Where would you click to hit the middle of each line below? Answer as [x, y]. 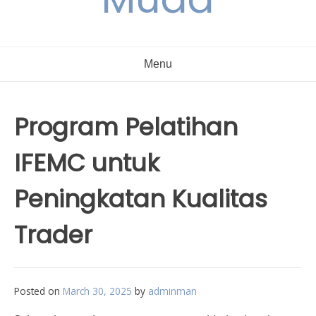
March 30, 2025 [97, 291]
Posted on [38, 291]
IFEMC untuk [87, 163]
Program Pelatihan [126, 127]
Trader [53, 235]
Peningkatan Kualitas [141, 199]
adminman [172, 291]
